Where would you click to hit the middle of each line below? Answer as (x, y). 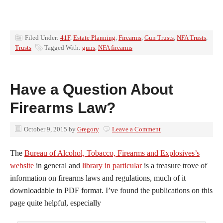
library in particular (112, 166)
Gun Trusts (159, 38)
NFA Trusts (191, 38)
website (22, 166)
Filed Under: (43, 38)
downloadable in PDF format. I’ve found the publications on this (111, 190)
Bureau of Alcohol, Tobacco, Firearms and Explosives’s (112, 153)
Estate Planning (94, 38)
